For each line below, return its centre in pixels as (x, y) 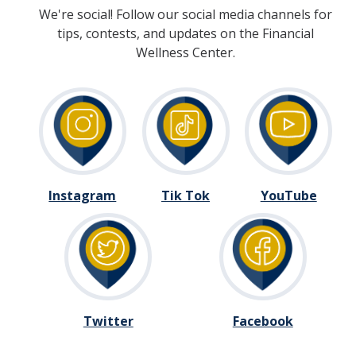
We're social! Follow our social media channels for (186, 14)
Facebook (263, 321)
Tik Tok (186, 195)
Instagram (83, 195)
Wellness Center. (186, 52)
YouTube (288, 195)
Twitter (108, 321)
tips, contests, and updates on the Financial (186, 33)
